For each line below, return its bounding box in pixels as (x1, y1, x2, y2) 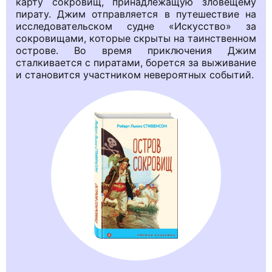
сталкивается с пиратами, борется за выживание (16, 56, 256, 69)
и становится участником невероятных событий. (16, 68, 254, 81)
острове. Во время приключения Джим (16, 44, 256, 56)
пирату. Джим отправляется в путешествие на (16, 7, 256, 20)
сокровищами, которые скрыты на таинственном (16, 32, 256, 44)
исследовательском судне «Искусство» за (16, 19, 256, 32)
